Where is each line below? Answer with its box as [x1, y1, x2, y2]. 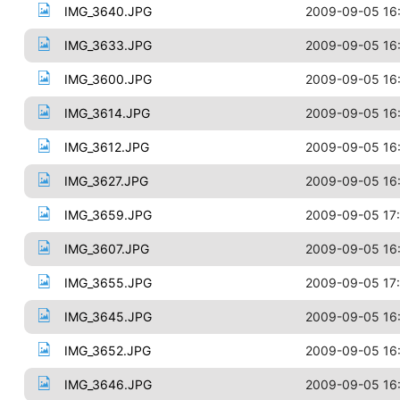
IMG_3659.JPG [63, 207, 152, 222]
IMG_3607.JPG [63, 241, 149, 256]
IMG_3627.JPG [63, 173, 148, 188]
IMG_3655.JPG [63, 275, 152, 290]
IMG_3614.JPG [63, 105, 150, 121]
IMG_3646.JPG [63, 377, 152, 392]
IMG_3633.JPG [63, 37, 152, 53]
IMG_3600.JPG [63, 71, 152, 87]
